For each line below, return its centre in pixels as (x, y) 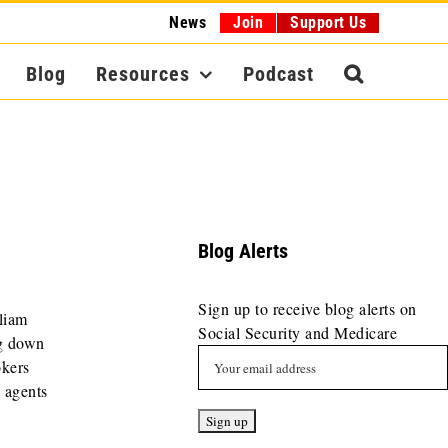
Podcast (279, 74)
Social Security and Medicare (298, 333)
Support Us (328, 22)
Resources (143, 74)
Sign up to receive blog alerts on (307, 309)
